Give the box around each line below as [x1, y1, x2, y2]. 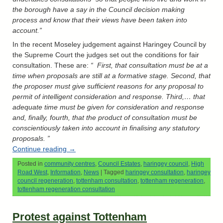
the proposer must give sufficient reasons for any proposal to [12, 82, 204, 91]
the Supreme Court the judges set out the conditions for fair [12, 51, 199, 59]
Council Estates [98, 161, 140, 167]
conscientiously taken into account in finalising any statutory [12, 124, 200, 132]
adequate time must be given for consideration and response [12, 103, 204, 111]
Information [50, 169, 81, 176]
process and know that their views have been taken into [12, 16, 187, 24]
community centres [44, 161, 95, 167]
